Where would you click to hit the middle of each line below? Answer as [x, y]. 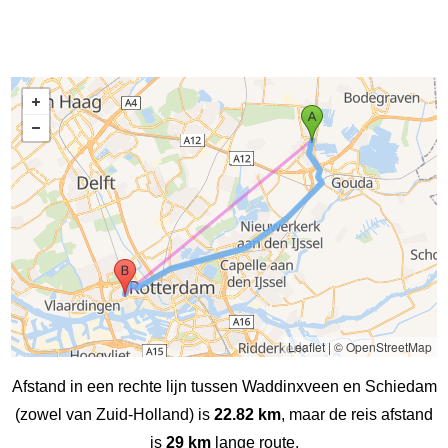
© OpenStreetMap [382, 346]
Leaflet [306, 346]
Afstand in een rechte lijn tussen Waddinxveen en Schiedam [224, 386]
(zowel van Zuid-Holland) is [114, 414]
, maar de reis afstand [357, 414]
